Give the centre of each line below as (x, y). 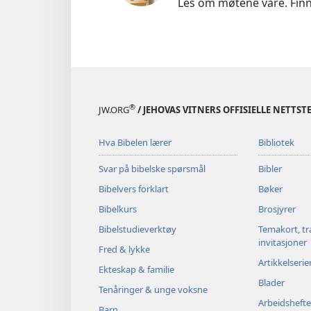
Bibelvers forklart (134, 189)
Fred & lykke (124, 250)
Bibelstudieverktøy (137, 229)
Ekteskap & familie (136, 270)
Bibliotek (276, 143)
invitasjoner (282, 243)
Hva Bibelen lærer (135, 143)
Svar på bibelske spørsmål (152, 169)
